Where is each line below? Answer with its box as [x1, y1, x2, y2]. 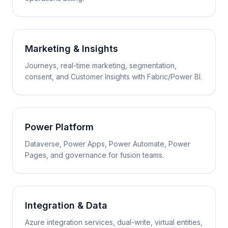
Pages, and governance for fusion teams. [25, 151, 164, 159]
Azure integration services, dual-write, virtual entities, [25, 218, 203, 226]
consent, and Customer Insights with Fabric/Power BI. [25, 72, 202, 81]
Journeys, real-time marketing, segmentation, [25, 61, 177, 70]
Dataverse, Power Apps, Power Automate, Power [25, 139, 190, 148]
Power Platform [25, 122, 94, 132]
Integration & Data [25, 200, 107, 211]
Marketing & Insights [25, 43, 118, 54]
